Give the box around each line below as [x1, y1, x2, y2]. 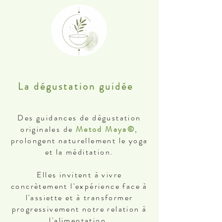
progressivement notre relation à [11, 203, 147, 215]
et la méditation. [45, 146, 114, 158]
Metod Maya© [75, 123, 135, 135]
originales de [20, 123, 76, 135]
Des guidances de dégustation [17, 112, 141, 123]
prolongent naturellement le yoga [10, 135, 148, 146]
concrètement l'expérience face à [11, 180, 148, 192]
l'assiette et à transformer [25, 192, 133, 203]
